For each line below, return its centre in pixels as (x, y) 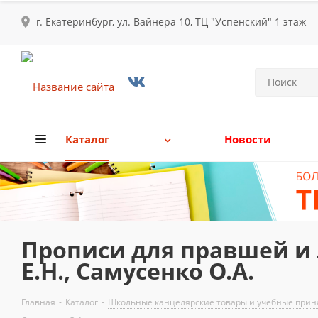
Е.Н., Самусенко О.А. (138, 270)
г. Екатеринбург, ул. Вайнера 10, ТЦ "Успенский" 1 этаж (171, 22)
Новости (247, 139)
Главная (38, 302)
